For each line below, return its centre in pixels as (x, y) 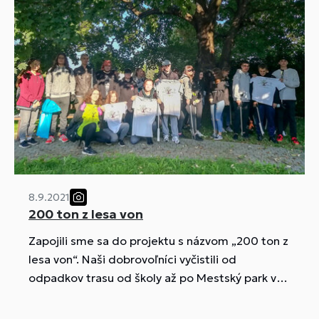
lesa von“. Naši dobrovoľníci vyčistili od (132, 260)
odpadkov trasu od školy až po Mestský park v (152, 278)
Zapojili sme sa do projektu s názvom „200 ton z (158, 241)
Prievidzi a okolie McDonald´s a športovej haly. (154, 297)
